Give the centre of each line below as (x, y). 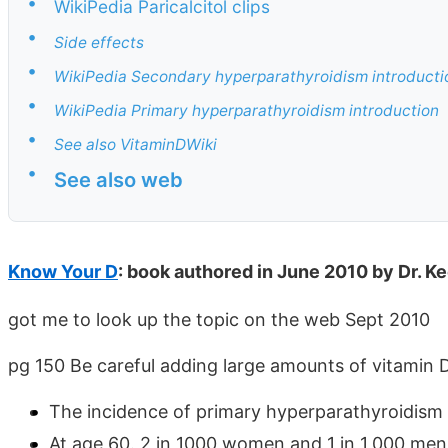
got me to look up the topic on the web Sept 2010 (219, 319)
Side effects (99, 42)
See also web (118, 180)
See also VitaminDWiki (135, 145)
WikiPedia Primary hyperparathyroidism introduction (246, 110)
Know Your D (63, 271)
